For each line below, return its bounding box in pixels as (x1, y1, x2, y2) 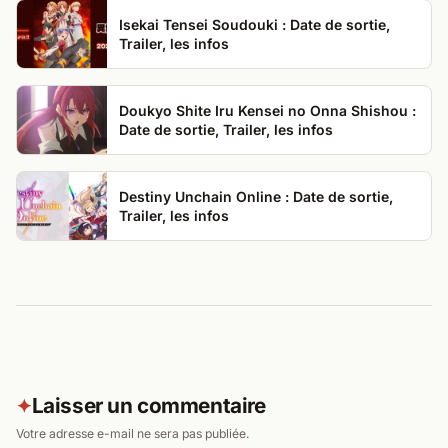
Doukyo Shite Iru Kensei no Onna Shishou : (119, 101, 416, 119)
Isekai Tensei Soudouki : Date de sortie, (119, 15, 390, 33)
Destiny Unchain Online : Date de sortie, (119, 187, 393, 205)
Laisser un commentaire (31, 392, 266, 418)
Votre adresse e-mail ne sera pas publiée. (16, 425, 250, 441)
